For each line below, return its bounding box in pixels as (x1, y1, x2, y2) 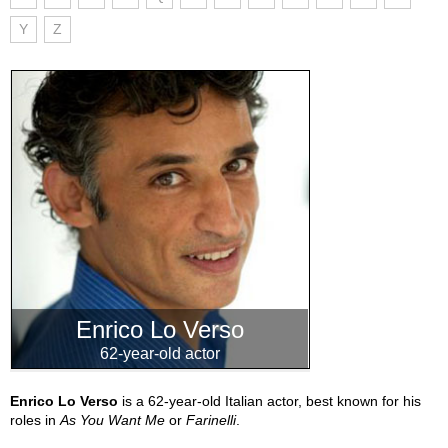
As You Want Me (60, 412, 165, 428)
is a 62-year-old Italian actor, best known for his (118, 393, 421, 409)
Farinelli (186, 412, 236, 428)
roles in (10, 412, 60, 428)
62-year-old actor (100, 345, 220, 362)
